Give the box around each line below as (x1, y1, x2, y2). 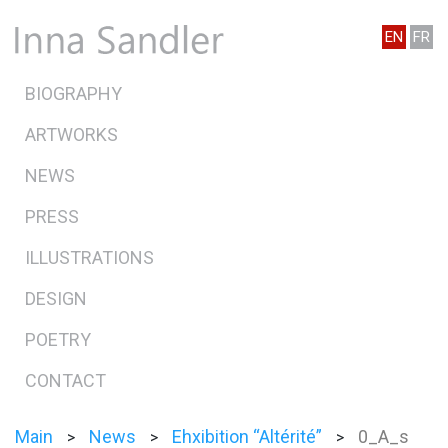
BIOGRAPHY (25, 83, 122, 105)
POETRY (25, 329, 91, 351)
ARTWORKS (25, 124, 118, 146)
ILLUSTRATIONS (25, 247, 154, 269)
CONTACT (25, 370, 106, 392)
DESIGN (25, 288, 87, 310)
